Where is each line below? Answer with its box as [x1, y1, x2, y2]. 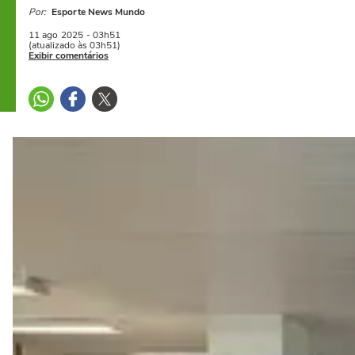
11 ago [29, 29, 58, 41]
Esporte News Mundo [52, 6, 145, 18]
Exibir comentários [29, 49, 109, 62]
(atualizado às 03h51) [29, 39, 120, 52]
